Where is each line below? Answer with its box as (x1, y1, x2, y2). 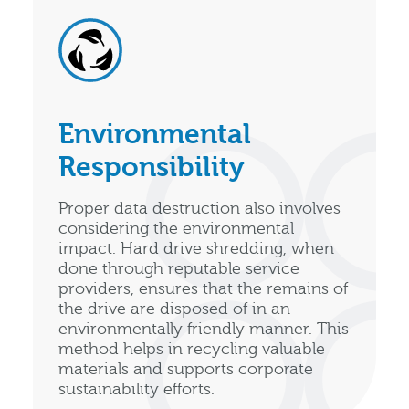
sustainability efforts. (58, 379, 215, 399)
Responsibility (58, 151, 245, 184)
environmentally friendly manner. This (58, 319, 349, 339)
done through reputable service (58, 258, 299, 278)
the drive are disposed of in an (58, 299, 290, 319)
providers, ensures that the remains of (58, 278, 348, 299)
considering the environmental (58, 218, 294, 238)
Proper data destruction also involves (58, 198, 341, 218)
